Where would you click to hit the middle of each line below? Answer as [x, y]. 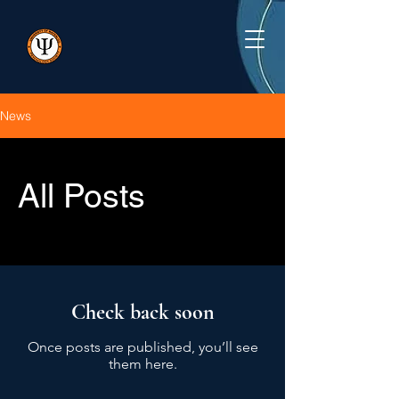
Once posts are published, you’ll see [142, 347]
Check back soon [142, 313]
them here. [142, 364]
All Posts [81, 196]
